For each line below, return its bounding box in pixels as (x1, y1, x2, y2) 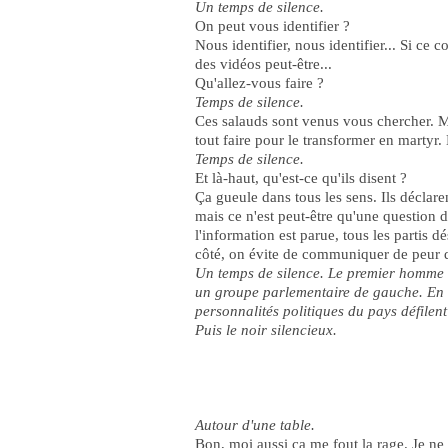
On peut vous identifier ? (195, 18, 350, 34)
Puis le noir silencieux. (195, 322, 337, 338)
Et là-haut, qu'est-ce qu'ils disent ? (195, 170, 407, 186)
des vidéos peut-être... (195, 56, 332, 72)
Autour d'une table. (195, 417, 315, 433)
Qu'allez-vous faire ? (195, 75, 324, 91)
